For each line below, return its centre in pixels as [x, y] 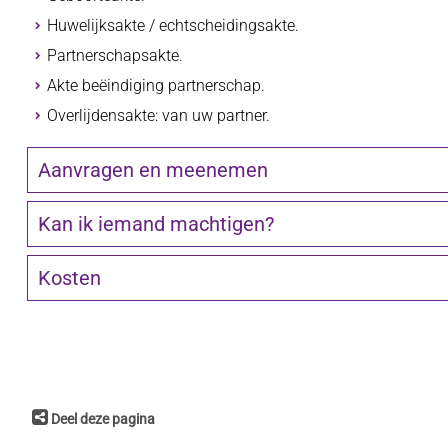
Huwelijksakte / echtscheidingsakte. [172, 25]
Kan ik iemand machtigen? [155, 224]
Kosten [69, 278]
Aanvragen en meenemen [152, 170]
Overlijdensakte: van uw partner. [160, 115]
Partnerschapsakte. [116, 55]
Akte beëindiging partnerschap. [155, 85]
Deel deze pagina [102, 419]
